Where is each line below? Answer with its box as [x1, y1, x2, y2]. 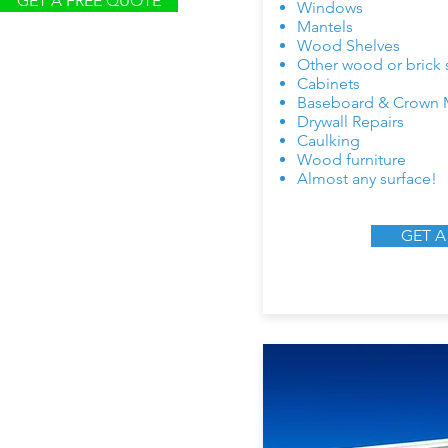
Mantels [297, 17, 353, 36]
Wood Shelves [297, 36, 400, 55]
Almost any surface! [297, 169, 437, 188]
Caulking [297, 131, 360, 150]
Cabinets [297, 74, 360, 93]
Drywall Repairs [297, 112, 404, 131]
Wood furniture [297, 150, 406, 169]
